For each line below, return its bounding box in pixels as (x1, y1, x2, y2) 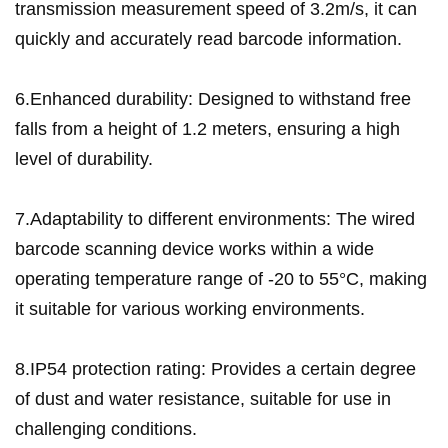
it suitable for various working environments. (15, 299, 365, 320)
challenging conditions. (15, 419, 197, 440)
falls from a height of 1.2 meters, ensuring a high (15, 119, 400, 140)
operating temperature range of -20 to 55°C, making (15, 269, 427, 290)
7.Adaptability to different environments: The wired (15, 209, 415, 230)
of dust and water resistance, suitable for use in (15, 389, 391, 410)
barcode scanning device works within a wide (15, 239, 374, 260)
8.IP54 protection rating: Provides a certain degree (15, 359, 416, 380)
